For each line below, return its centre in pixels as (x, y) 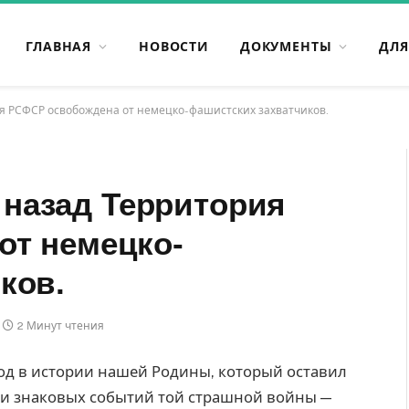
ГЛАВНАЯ (59, 46)
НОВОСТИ (174, 46)
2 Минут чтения (61, 326)
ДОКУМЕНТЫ (286, 46)
